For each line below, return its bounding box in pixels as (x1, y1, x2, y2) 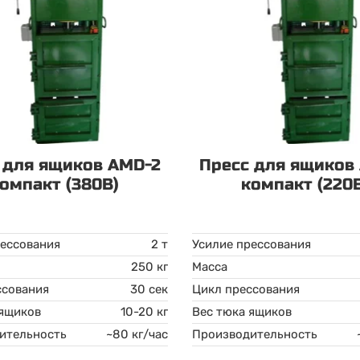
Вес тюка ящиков (191, 305, 292, 319)
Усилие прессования (191, 237, 311, 252)
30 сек (129, 282, 168, 297)
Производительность (191, 327, 317, 342)
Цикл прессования (191, 282, 300, 297)
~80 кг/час (105, 327, 168, 342)
